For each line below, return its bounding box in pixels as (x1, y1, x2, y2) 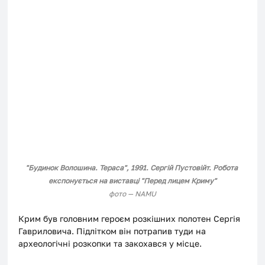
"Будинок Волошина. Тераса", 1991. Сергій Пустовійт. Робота (25, 163, 240, 172)
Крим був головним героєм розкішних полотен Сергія (18, 213, 243, 224)
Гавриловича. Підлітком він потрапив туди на (18, 225, 209, 236)
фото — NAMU (109, 189, 156, 198)
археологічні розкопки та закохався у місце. (18, 238, 202, 248)
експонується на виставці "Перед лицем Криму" (49, 176, 216, 185)
